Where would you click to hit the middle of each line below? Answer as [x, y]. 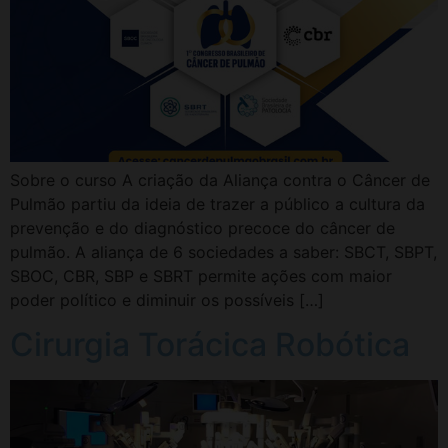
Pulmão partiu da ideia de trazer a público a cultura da [217, 203]
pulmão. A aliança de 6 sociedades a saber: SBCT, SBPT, [223, 251]
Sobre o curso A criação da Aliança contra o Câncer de [220, 179]
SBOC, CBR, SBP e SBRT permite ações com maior [201, 275]
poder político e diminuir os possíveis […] [167, 299]
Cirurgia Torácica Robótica [210, 344]
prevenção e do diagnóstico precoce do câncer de [202, 227]
